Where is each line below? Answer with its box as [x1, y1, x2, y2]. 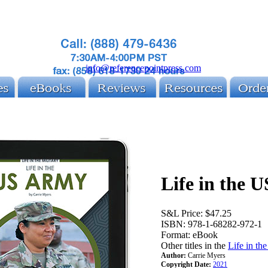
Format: [161, 229, 190, 240]
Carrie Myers [188, 251, 226, 260]
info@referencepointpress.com [86, 63, 201, 73]
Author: [161, 251, 186, 260]
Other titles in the [161, 240, 228, 251]
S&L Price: [161, 208, 203, 218]
